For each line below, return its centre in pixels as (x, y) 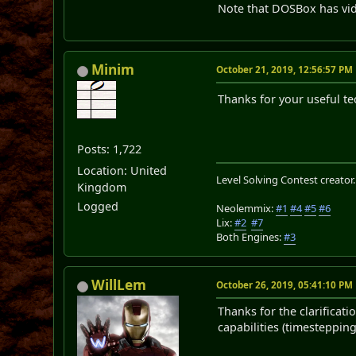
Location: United (122, 171)
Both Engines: (250, 237)
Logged (98, 207)
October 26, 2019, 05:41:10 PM (285, 285)
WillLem (119, 285)
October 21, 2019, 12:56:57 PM (285, 70)
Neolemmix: (246, 209)
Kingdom (102, 188)
